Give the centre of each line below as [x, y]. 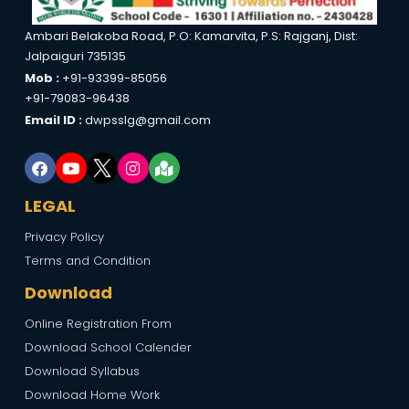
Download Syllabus [82, 371]
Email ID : [54, 120]
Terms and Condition [87, 261]
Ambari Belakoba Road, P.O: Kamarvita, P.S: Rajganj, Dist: [191, 36]
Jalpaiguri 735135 [75, 56]
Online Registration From [98, 324]
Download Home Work [92, 395]
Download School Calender [108, 347]
